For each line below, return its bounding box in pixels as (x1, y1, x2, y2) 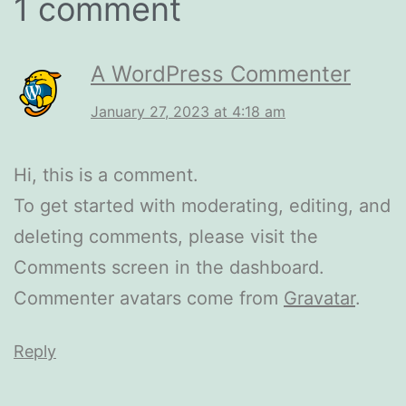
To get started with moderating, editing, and (14, 195, 391, 217)
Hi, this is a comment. (14, 164, 198, 186)
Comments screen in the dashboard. (14, 256, 324, 278)
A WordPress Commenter (91, 61, 351, 87)
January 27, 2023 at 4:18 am (91, 102, 285, 121)
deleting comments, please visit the (14, 226, 318, 247)
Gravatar (284, 287, 355, 309)
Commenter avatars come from (14, 287, 284, 309)
